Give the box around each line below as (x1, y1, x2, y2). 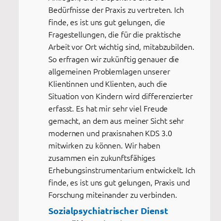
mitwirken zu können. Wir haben (48, 139, 160, 150)
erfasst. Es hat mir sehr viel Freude (48, 102, 168, 113)
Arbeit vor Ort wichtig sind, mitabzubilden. (48, 40, 194, 52)
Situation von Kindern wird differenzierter (48, 90, 193, 101)
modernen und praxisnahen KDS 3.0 (48, 127, 172, 138)
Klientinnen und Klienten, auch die (48, 77, 167, 89)
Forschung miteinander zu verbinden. (48, 188, 177, 200)
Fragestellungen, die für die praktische (48, 28, 182, 39)
